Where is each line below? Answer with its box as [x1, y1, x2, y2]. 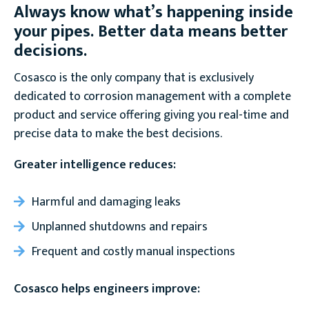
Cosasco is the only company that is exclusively [14, 68, 254, 88]
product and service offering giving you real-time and [14, 105, 289, 126]
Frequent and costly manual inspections [32, 241, 235, 262]
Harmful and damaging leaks [32, 192, 181, 212]
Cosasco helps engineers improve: [14, 279, 200, 299]
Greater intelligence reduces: [14, 154, 176, 175]
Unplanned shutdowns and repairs [32, 217, 208, 237]
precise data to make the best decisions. [14, 123, 222, 144]
